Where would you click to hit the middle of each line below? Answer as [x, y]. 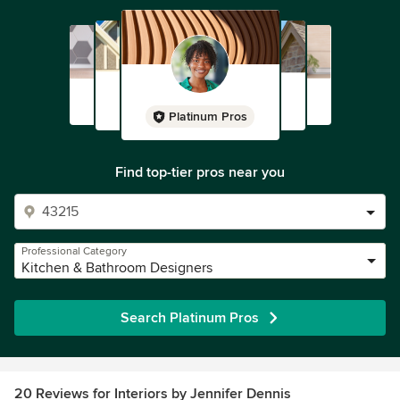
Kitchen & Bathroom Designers [117, 268]
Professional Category [74, 251]
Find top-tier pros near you [200, 172]
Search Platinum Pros [189, 318]
